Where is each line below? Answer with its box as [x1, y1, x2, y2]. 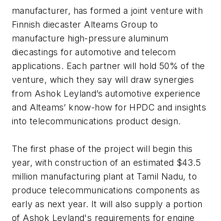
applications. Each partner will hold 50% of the [12, 61, 205, 72]
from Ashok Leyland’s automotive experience [12, 88, 201, 99]
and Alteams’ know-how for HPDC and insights [12, 102, 207, 113]
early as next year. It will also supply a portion [12, 199, 203, 210]
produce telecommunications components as [12, 185, 200, 196]
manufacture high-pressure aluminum [12, 33, 169, 44]
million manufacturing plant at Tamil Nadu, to [12, 171, 197, 182]
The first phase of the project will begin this [12, 144, 193, 154]
